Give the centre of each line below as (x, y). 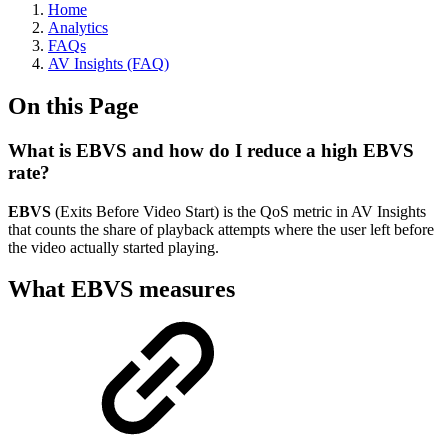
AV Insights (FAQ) (108, 63)
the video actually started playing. (113, 247)
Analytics (78, 27)
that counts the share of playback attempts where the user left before (221, 229)
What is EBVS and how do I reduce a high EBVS (211, 150)
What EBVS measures (121, 289)
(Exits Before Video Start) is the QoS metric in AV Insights (238, 211)
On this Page (73, 105)
